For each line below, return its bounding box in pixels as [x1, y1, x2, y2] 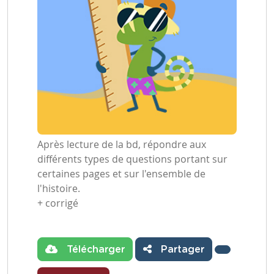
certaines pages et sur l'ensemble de [37, 167, 206, 180]
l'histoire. [37, 182, 80, 195]
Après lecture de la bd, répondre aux [37, 138, 206, 151]
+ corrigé [37, 196, 78, 210]
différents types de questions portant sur [37, 152, 228, 166]
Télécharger [64, 245, 125, 254]
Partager [158, 245, 204, 254]
